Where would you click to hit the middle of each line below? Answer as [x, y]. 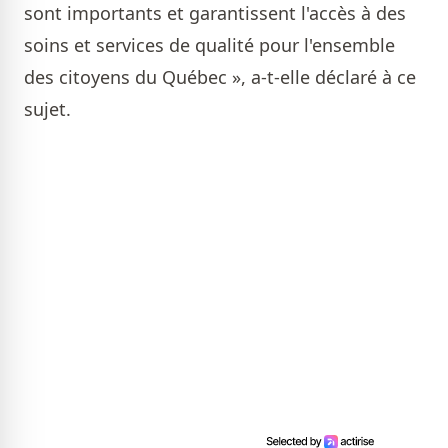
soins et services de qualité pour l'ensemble [209, 45]
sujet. [47, 109]
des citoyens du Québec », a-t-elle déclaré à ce [220, 77]
